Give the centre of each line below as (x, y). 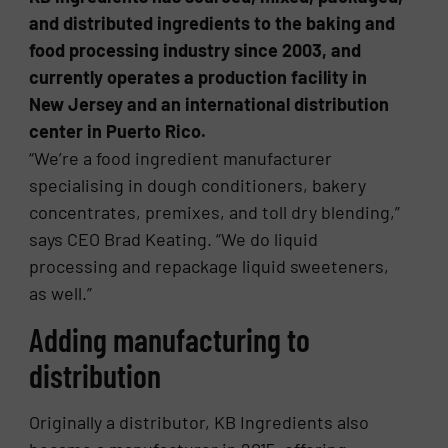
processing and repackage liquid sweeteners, (209, 265)
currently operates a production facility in (198, 76)
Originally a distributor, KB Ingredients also (199, 421)
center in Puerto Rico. (118, 130)
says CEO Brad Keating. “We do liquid (174, 238)
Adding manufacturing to (170, 338)
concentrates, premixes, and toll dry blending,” (215, 211)
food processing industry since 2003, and (195, 49)
